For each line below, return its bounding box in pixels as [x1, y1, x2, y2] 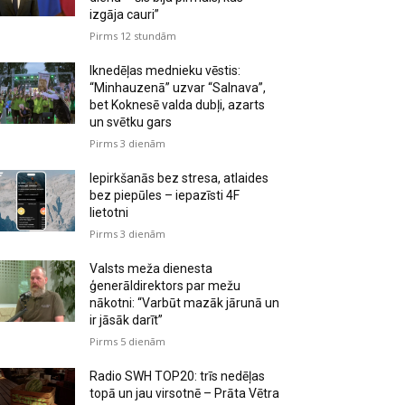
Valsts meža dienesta [89, 260, 213, 276]
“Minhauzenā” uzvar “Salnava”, [89, 80, 267, 95]
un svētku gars [89, 114, 173, 129]
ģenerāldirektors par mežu [89, 278, 241, 293]
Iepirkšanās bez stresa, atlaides [89, 170, 269, 185]
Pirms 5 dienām [89, 334, 166, 348]
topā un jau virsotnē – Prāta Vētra [89, 385, 280, 400]
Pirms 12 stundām [89, 28, 177, 42]
